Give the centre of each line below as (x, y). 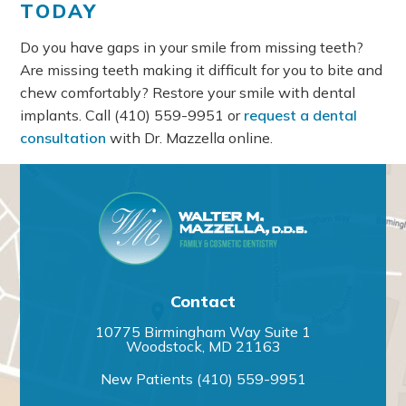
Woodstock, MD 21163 (203, 347)
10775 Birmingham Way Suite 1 (203, 332)
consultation (63, 137)
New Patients (148, 379)
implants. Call (68, 115)
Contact (203, 302)
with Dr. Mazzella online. (190, 137)
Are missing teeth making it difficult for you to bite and (202, 69)
